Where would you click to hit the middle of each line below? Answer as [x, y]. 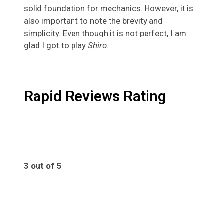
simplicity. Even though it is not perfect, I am [105, 33]
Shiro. [98, 45]
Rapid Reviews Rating [95, 96]
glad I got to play [56, 45]
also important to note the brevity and [93, 20]
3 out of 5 [42, 166]
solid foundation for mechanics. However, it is [109, 8]
